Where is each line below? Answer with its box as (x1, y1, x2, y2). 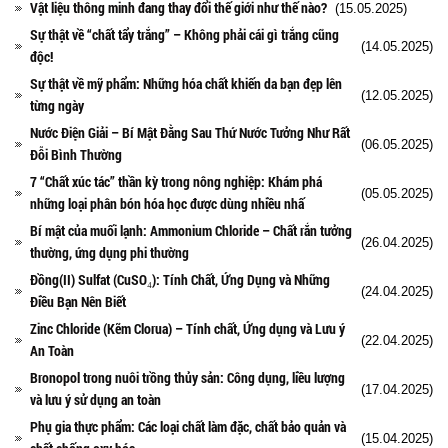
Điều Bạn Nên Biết (30, 291, 126, 311)
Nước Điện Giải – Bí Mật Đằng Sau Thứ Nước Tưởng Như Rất (30, 122, 350, 142)
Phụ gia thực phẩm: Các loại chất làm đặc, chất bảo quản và (30, 416, 346, 436)
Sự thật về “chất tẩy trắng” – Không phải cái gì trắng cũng (30, 24, 339, 44)
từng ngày (30, 95, 84, 115)
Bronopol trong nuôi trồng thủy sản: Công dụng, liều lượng (30, 367, 345, 387)
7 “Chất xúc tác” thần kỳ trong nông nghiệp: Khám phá (30, 171, 322, 191)
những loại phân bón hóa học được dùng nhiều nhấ (30, 193, 304, 213)
